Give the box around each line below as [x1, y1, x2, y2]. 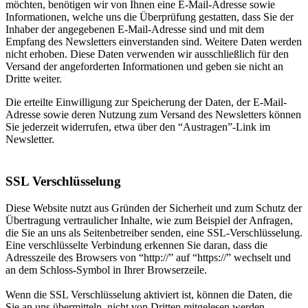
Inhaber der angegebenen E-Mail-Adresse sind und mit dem [5, 23, 264, 36]
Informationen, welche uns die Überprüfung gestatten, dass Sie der [5, 11, 294, 23]
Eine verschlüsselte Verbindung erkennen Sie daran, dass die [5, 239, 267, 251]
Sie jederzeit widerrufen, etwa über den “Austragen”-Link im [5, 121, 270, 133]
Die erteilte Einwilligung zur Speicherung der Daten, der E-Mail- [5, 96, 287, 109]
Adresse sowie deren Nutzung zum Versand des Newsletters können [5, 109, 301, 121]
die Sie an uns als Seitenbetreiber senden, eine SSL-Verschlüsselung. [5, 226, 302, 239]
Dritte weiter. [5, 73, 62, 85]
